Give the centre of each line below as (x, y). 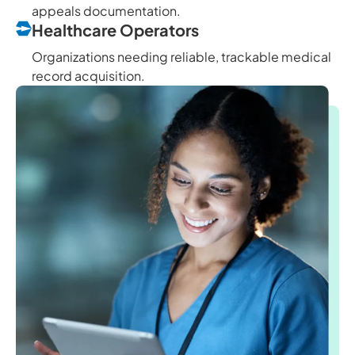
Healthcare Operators (115, 29)
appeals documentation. (106, 10)
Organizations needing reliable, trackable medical (181, 56)
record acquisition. (88, 75)
